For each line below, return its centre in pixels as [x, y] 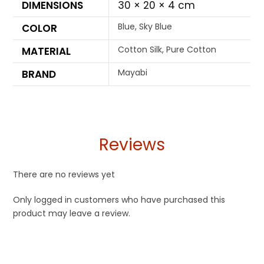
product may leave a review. [72, 214]
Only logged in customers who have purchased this [119, 200]
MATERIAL [47, 52]
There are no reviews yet [64, 175]
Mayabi [133, 73]
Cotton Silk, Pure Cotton [167, 50]
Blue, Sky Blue [145, 27]
